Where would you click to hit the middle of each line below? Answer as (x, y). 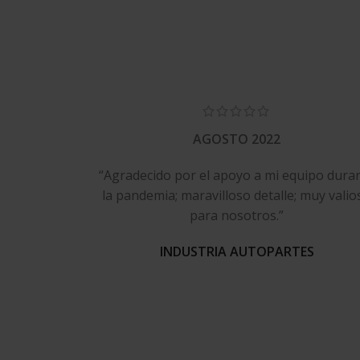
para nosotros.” (237, 216)
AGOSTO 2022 (237, 139)
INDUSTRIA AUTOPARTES (237, 252)
